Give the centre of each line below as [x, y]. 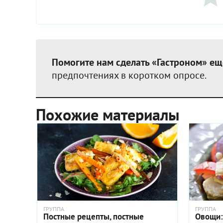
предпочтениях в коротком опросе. [129, 75]
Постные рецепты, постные [94, 216]
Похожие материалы [108, 114]
